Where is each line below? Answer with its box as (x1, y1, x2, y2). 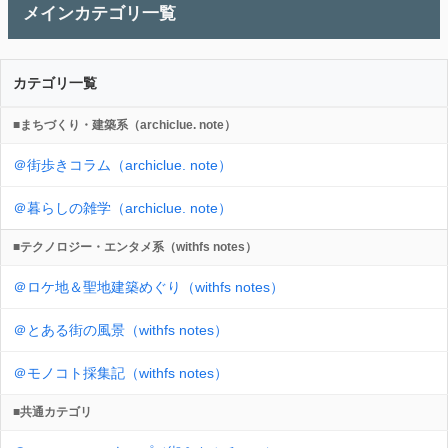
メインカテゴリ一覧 (23, 4, 176, 24)
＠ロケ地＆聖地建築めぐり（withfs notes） (13, 279, 284, 296)
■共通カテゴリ (13, 405, 92, 420)
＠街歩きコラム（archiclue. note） (13, 157, 232, 174)
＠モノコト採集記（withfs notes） (13, 365, 228, 382)
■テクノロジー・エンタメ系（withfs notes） (13, 240, 257, 255)
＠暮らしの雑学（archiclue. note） (13, 200, 232, 217)
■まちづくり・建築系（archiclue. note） (13, 118, 236, 133)
